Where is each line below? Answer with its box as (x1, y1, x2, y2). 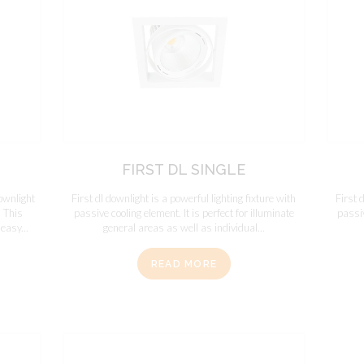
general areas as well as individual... (102, 221, 265, 235)
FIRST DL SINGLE (122, 161, 246, 179)
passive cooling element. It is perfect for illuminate (73, 206, 294, 220)
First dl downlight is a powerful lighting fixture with (71, 192, 297, 206)
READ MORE (150, 258, 218, 270)
